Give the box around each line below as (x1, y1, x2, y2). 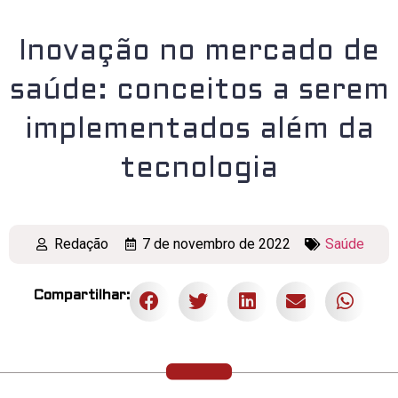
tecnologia (120, 155, 278, 183)
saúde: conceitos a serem (9, 77, 389, 105)
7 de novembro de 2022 (142, 235, 291, 252)
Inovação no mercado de (19, 38, 379, 66)
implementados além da (24, 116, 374, 144)
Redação (53, 235, 108, 252)
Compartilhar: (33, 288, 130, 302)
